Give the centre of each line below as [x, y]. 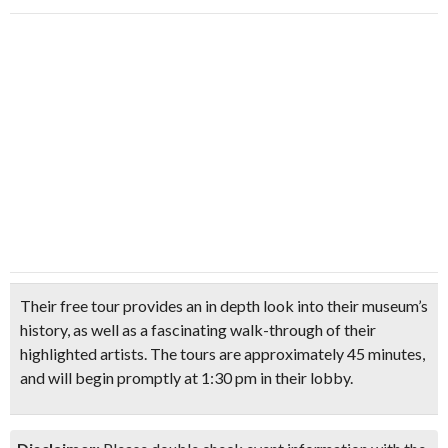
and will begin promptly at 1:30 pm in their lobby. [186, 377]
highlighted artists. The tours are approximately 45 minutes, [222, 353]
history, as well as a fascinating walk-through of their [198, 329]
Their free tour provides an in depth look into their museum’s [224, 305]
